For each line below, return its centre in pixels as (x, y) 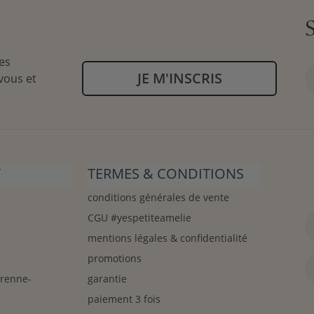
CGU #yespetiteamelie (139, 218)
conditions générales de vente (158, 197)
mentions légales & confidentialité (167, 238)
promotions (114, 258)
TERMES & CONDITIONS (165, 173)
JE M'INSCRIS (179, 78)
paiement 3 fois (124, 299)
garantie (107, 279)
